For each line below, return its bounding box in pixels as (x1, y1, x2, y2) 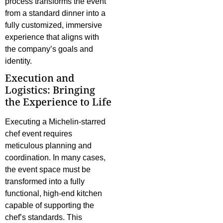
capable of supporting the (5, 201, 94, 210)
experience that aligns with (5, 33, 99, 42)
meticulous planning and (5, 141, 92, 150)
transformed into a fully (5, 177, 85, 186)
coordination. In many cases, (5, 153, 106, 162)
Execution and (5, 71, 74, 85)
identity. (5, 57, 32, 66)
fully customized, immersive (5, 21, 102, 30)
